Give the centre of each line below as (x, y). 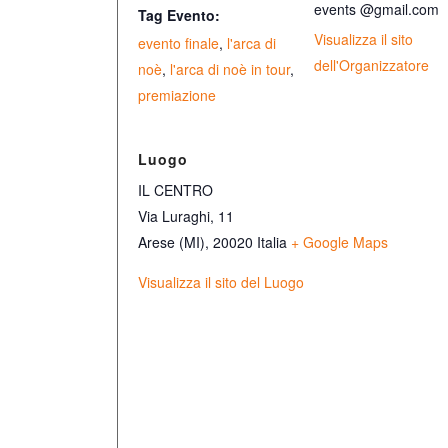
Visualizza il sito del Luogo (221, 282)
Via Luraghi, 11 (186, 216)
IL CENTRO (176, 190)
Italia (272, 242)
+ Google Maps (340, 242)
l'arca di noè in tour (230, 69)
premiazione (177, 95)
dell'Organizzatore (372, 65)
